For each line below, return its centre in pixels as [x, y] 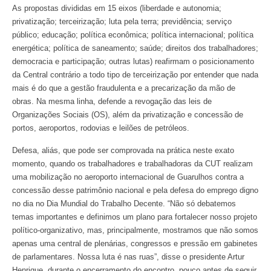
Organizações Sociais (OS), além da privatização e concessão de [128, 115]
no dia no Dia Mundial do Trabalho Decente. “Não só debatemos [124, 203]
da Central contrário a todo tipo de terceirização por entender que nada [135, 75]
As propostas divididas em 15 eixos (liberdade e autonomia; [117, 8]
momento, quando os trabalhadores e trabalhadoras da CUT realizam [132, 163]
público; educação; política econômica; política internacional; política [133, 35]
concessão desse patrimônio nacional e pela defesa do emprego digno [135, 190]
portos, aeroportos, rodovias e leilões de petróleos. [101, 128]
